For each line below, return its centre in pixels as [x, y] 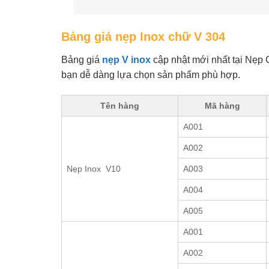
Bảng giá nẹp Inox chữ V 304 [143, 36]
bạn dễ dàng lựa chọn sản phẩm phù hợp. [151, 74]
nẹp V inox [126, 59]
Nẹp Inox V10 [94, 168]
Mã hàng [222, 105]
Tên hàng [120, 105]
